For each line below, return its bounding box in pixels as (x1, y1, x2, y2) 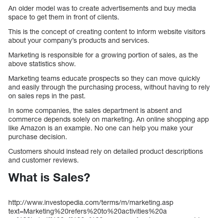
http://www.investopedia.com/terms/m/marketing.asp (8, 198, 173, 207)
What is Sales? (8, 170, 90, 184)
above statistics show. (8, 59, 76, 68)
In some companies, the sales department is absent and (8, 106, 182, 115)
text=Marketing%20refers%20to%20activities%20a (8, 207, 167, 216)
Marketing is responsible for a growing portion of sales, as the (8, 51, 198, 59)
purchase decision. (8, 132, 67, 141)
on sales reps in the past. (8, 91, 86, 100)
